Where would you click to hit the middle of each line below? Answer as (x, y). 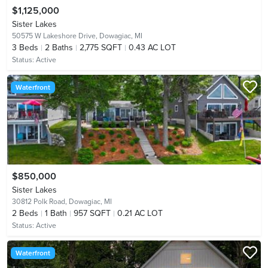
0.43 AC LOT (152, 47)
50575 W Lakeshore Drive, (56, 36)
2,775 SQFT (101, 47)
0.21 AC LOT (140, 213)
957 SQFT (92, 213)
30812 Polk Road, (40, 201)
